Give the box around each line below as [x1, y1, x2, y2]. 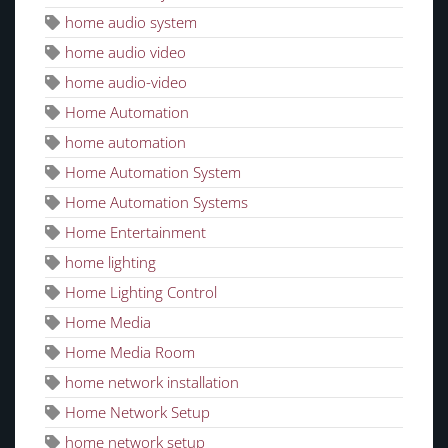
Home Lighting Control [65, 282, 217, 303]
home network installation [65, 372, 239, 393]
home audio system [65, 12, 197, 33]
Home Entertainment [65, 222, 206, 243]
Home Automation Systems [65, 192, 248, 213]
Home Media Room [65, 342, 195, 363]
